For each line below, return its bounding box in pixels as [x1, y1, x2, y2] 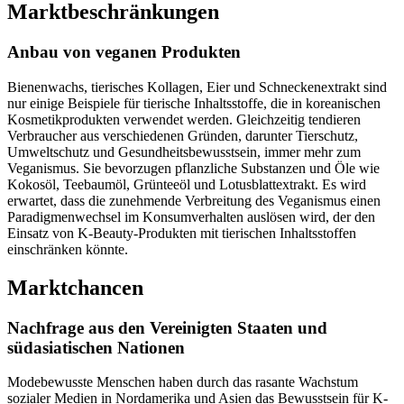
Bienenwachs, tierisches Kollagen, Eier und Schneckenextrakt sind [7, 78, 387, 95]
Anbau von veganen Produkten [7, 41, 241, 61]
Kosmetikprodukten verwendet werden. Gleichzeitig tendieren [7, 111, 361, 127]
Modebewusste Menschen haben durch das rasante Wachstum [7, 374, 358, 390]
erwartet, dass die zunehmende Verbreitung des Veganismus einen [7, 192, 381, 208]
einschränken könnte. [7, 241, 128, 257]
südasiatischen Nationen [7, 337, 185, 357]
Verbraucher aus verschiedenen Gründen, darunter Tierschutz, [7, 127, 358, 143]
